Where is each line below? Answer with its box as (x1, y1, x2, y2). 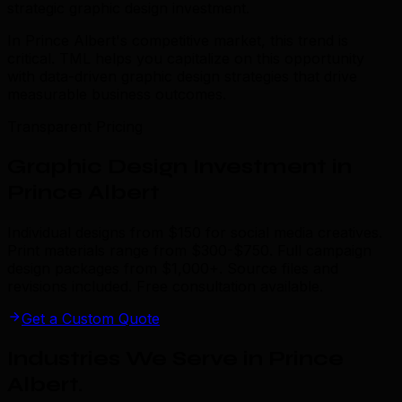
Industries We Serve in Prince (7, 345, 344, 371)
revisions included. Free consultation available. (7, 276, 323, 295)
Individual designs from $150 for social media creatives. (7, 223, 382, 241)
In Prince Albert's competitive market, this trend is (7, 31, 348, 50)
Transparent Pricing (7, 118, 143, 136)
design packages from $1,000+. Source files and (7, 258, 338, 277)
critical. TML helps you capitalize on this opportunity (7, 49, 364, 68)
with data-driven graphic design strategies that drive (7, 67, 357, 86)
